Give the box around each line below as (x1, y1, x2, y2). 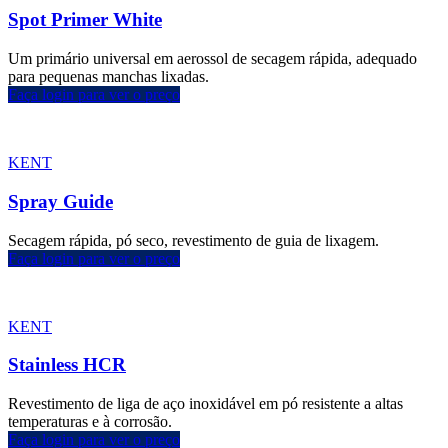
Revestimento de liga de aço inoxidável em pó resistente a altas (8, 395, 403, 413)
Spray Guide (8, 190, 113, 212)
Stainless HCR (8, 354, 126, 376)
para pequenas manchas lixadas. (8, 68, 209, 86)
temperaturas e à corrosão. (8, 413, 172, 431)
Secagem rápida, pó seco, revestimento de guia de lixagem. (8, 231, 379, 249)
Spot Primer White (8, 9, 162, 31)
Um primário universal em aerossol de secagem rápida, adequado (8, 50, 417, 68)
